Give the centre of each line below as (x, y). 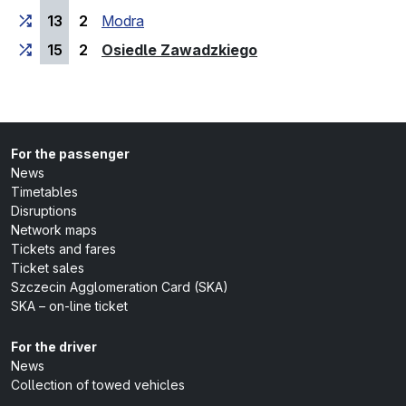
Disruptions (44, 211)
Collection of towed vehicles (98, 385)
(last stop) (294, 49)
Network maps (54, 230)
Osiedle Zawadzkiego (179, 50)
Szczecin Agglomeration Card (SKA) (120, 287)
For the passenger (70, 154)
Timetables (44, 192)
